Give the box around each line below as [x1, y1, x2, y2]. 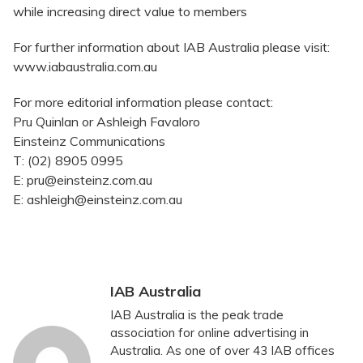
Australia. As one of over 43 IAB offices [110, 342, 335, 358]
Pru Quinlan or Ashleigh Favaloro [13, 113, 200, 130]
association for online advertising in [110, 324, 309, 340]
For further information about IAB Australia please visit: [13, 39, 330, 56]
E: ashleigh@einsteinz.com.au [13, 191, 186, 208]
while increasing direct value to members [13, 3, 250, 20]
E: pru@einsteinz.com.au [13, 172, 156, 189]
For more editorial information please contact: [13, 94, 273, 111]
